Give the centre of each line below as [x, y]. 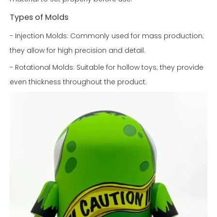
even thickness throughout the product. [78, 82]
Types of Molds [39, 17]
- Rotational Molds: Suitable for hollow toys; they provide [107, 68]
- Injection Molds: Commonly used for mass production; [107, 36]
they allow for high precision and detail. [77, 51]
